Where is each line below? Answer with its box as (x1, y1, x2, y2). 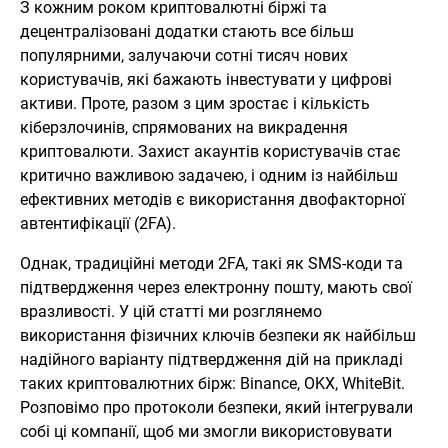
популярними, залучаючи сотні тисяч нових (20, 45, 348, 65)
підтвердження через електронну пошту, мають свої (20, 277, 412, 297)
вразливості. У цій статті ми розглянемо (20, 301, 322, 321)
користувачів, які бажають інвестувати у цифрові (20, 69, 392, 89)
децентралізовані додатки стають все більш (20, 21, 354, 41)
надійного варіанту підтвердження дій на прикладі (20, 349, 403, 369)
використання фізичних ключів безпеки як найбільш (20, 325, 416, 345)
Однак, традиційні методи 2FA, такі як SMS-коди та (20, 253, 403, 273)
